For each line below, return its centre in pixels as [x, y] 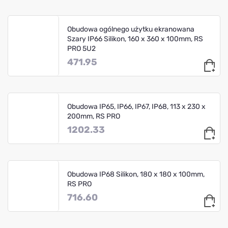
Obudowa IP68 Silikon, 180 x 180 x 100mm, [136, 174]
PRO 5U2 [81, 48]
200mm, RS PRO [94, 116]
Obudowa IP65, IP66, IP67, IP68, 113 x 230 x [136, 106]
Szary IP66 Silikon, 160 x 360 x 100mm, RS [135, 39]
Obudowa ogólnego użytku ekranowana [131, 29]
